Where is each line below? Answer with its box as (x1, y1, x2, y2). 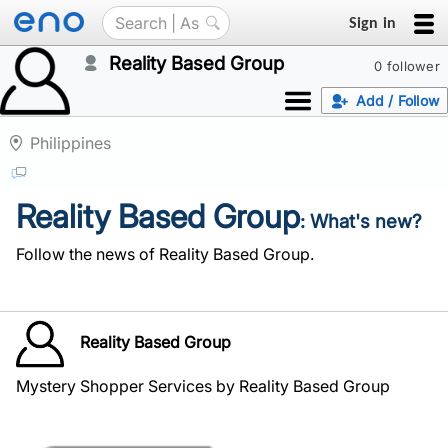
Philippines (30, 133, 111, 153)
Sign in (348, 12, 396, 32)
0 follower (374, 58, 440, 74)
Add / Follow (355, 92, 439, 109)
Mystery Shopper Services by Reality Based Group (16, 376, 390, 396)
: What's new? (300, 210, 422, 233)
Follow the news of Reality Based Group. (16, 244, 314, 264)
